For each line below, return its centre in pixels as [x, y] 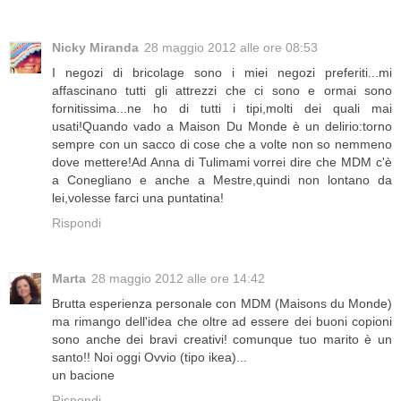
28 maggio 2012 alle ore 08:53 [231, 48]
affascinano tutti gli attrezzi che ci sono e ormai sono [222, 91]
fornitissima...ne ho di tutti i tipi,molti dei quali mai [222, 109]
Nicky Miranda [95, 48]
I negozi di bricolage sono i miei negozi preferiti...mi [222, 73]
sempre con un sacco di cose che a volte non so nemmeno [222, 145]
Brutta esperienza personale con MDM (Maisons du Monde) [222, 304]
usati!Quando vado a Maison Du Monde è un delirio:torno [222, 127]
